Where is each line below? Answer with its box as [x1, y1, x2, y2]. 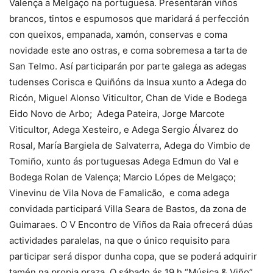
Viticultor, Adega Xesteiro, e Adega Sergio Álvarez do [9, 123, 238, 135]
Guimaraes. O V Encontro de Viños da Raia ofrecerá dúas [9, 218, 253, 230]
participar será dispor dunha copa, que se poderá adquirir [9, 250, 257, 262]
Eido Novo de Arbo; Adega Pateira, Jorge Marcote [9, 107, 225, 119]
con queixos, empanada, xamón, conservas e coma [9, 28, 227, 40]
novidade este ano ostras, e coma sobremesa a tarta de [9, 44, 247, 56]
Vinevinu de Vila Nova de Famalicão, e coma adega [9, 186, 229, 199]
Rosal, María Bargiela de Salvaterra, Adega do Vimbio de [9, 139, 250, 151]
